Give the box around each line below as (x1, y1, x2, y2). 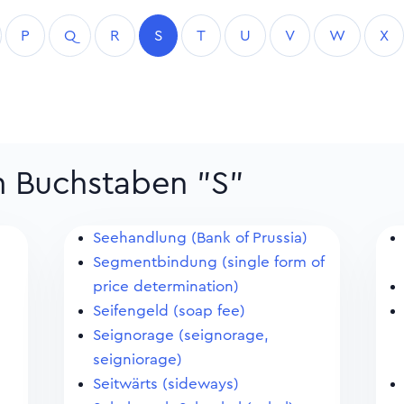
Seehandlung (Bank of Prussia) (92, 230, 308, 245)
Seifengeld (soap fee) (92, 303, 245, 318)
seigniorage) (92, 352, 182, 367)
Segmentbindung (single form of (92, 254, 324, 270)
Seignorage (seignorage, (92, 327, 269, 343)
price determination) (92, 279, 239, 294)
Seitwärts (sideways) (92, 376, 239, 391)
